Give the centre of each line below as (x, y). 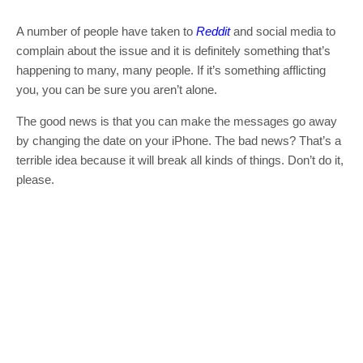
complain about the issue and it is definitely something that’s (173, 50)
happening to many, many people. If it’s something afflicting (171, 70)
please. (35, 179)
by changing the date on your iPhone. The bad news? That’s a (179, 140)
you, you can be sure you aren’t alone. (117, 89)
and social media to (283, 31)
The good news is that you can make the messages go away (177, 121)
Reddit (213, 31)
